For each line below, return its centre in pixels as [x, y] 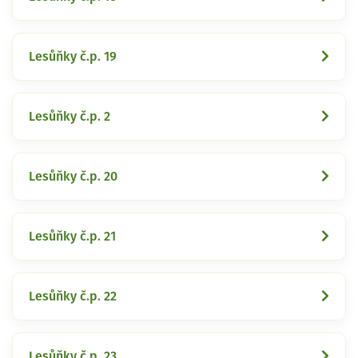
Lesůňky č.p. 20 [73, 176]
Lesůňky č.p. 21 [72, 236]
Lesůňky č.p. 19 [73, 56]
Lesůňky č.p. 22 [73, 296]
